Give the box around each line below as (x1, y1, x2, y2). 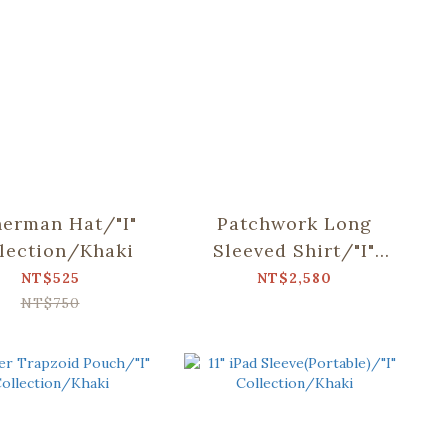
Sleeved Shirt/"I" (213, 238, 375, 262)
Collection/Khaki (210, 265, 378, 289)
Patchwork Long (216, 211, 372, 235)
